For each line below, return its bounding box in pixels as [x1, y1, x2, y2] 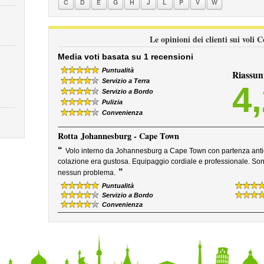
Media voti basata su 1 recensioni [57, 52, 193, 61]
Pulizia [101, 98, 123, 105]
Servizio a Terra [101, 77, 150, 84]
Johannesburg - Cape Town [80, 130, 179, 142]
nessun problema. [57, 169, 115, 177]
